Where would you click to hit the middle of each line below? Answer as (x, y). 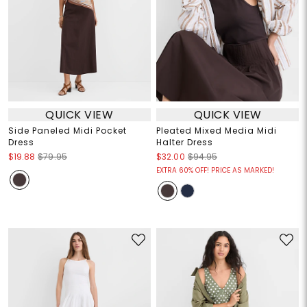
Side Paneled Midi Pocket (67, 131)
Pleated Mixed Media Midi (217, 131)
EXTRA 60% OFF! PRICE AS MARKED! (215, 171)
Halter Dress (185, 143)
